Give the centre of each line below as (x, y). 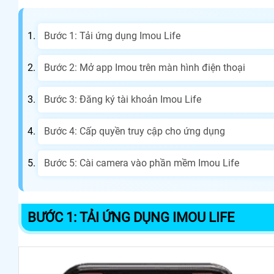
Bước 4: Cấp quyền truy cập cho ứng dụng (135, 131)
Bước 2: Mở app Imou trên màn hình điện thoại (145, 67)
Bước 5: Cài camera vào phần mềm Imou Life (142, 163)
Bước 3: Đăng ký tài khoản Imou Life (123, 99)
